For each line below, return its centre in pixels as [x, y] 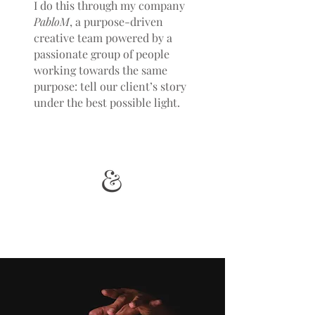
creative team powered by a [103, 38]
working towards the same [101, 70]
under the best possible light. [108, 102]
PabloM [52, 21]
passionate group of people [102, 54]
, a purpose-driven [116, 21]
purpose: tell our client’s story [110, 86]
